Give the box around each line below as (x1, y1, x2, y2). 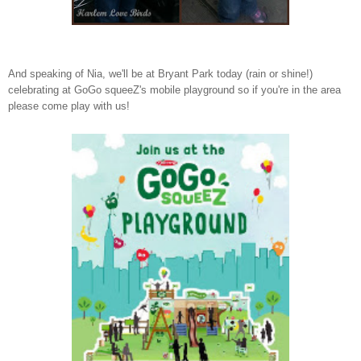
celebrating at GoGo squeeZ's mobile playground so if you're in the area (8, 83, 341, 96)
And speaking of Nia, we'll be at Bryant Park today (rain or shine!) (8, 67, 313, 80)
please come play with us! (8, 99, 130, 112)
